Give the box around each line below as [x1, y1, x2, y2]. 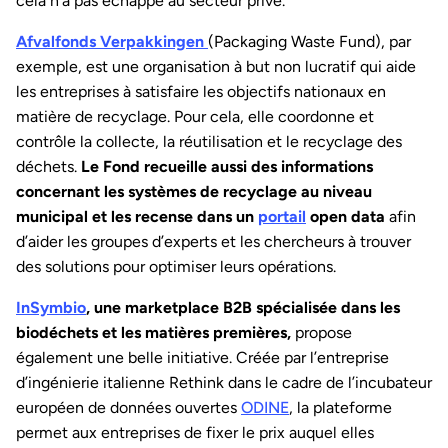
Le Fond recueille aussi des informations [81, 156, 373, 176]
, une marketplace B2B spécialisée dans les [86, 297, 400, 317]
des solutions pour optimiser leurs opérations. [16, 256, 336, 276]
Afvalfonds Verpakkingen [16, 31, 204, 51]
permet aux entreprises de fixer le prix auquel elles [16, 422, 374, 442]
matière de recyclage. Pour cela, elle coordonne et [16, 106, 374, 126]
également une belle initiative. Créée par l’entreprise [16, 347, 389, 367]
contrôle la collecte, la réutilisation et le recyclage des [16, 131, 402, 151]
